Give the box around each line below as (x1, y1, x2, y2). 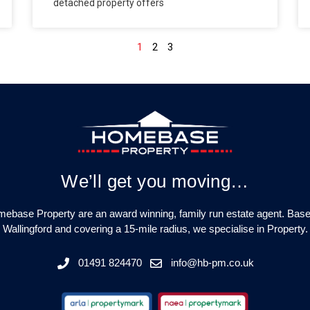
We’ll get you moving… (61, 170, 249, 192)
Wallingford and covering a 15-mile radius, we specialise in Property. (2, 222, 308, 235)
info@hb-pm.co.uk (171, 257, 255, 269)
